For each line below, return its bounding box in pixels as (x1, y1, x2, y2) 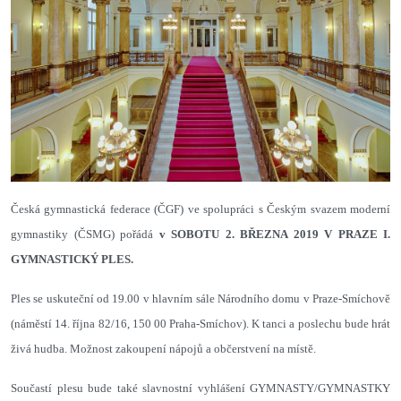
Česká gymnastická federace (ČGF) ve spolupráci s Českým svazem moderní (11, 201, 390, 216)
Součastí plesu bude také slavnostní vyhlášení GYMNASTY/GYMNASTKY (11, 380, 390, 395)
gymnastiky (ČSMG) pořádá (11, 226, 159, 241)
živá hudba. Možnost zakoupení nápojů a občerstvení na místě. (11, 341, 316, 355)
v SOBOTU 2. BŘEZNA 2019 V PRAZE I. (158, 226, 390, 241)
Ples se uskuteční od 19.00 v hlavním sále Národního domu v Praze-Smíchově (11, 291, 390, 305)
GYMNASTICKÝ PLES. (11, 252, 133, 266)
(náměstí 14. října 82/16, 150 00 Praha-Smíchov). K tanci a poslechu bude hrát (11, 316, 390, 330)
